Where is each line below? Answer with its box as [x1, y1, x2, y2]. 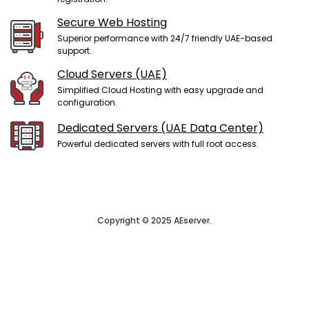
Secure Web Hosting [57, 14, 167, 30]
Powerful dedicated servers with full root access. [57, 138, 259, 150]
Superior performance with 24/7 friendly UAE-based [57, 32, 272, 44]
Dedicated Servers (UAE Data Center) [57, 120, 263, 136]
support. [57, 45, 92, 57]
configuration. [57, 97, 117, 108]
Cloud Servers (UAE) [57, 66, 167, 82]
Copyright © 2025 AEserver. [97, 215, 212, 226]
